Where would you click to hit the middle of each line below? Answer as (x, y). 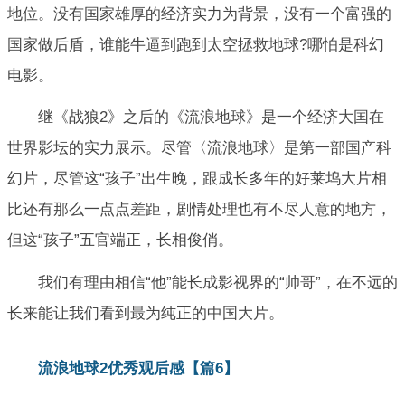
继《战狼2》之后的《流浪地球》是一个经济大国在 (211, 118)
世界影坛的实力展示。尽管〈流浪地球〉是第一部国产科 (199, 148)
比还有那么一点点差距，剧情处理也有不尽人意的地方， (199, 210)
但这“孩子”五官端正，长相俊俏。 (120, 240)
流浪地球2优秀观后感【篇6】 (138, 368)
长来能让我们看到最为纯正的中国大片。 (146, 313)
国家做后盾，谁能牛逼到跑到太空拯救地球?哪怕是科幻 (196, 44)
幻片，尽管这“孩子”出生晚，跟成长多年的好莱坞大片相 (197, 179)
